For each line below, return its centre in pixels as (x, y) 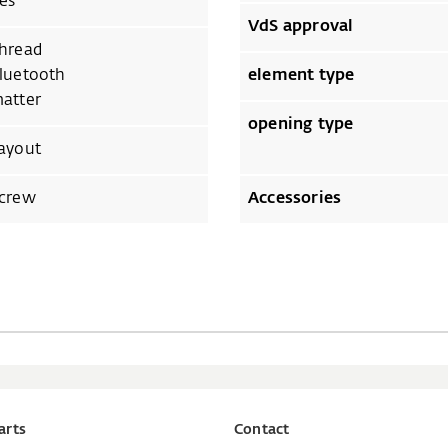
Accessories (295, 198)
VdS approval (301, 26)
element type (301, 75)
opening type (301, 124)
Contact (262, 429)
